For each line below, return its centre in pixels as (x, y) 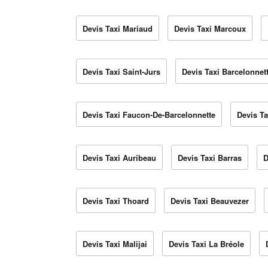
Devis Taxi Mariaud (118, 29)
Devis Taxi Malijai (115, 244)
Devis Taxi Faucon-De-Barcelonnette (149, 115)
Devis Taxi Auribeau (119, 158)
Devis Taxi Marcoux (210, 29)
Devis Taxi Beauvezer (210, 201)
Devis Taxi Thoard (116, 201)
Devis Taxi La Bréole (206, 244)
